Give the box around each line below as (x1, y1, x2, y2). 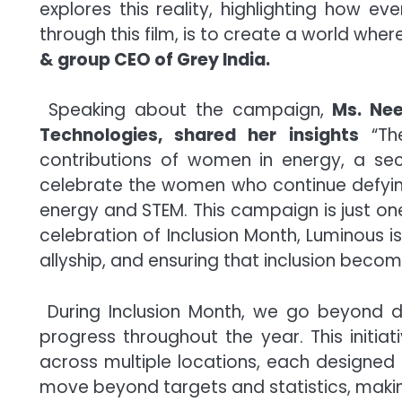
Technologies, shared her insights (39, 123, 359, 148)
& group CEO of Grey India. (39, 47, 270, 72)
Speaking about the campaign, (39, 98, 325, 123)
